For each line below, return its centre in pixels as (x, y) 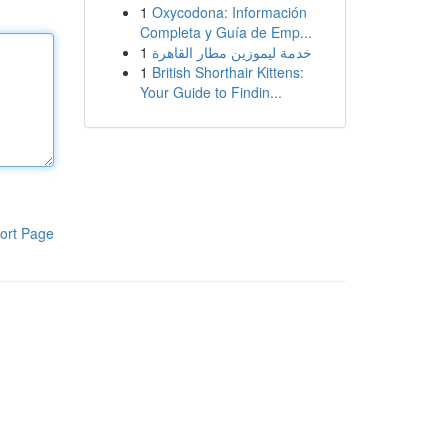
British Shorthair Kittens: (227, 72)
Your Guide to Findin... (210, 92)
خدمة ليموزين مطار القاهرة (231, 52)
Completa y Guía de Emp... (225, 32)
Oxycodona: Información (229, 12)
